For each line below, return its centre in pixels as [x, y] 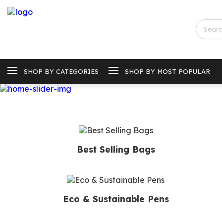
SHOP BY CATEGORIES [61, 71]
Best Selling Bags [116, 149]
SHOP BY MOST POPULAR [167, 71]
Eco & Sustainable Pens [116, 199]
